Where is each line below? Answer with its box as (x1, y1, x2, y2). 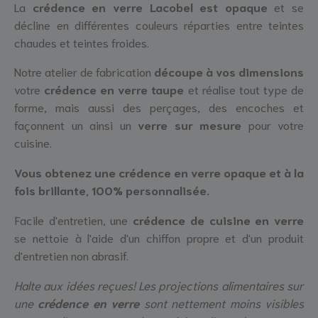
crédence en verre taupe (44, 81, 188, 97)
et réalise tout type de (187, 81, 305, 97)
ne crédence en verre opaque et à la (102, 164, 304, 180)
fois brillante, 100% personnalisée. (14, 182, 209, 198)
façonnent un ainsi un (14, 116, 138, 133)
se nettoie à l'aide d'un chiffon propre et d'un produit (14, 229, 304, 246)
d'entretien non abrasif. (14, 247, 128, 263)
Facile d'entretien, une (14, 212, 133, 228)
